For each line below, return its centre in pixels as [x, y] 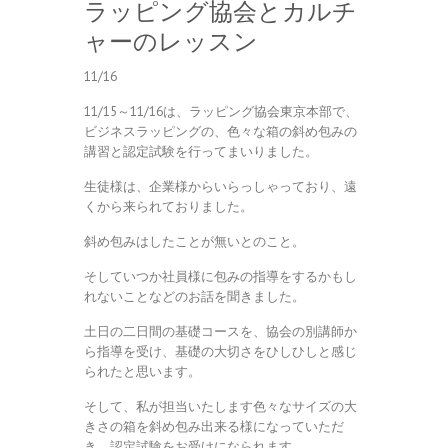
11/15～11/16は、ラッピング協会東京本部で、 [221, 112]
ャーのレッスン [171, 42]
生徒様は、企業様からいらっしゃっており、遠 [220, 187]
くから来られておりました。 [168, 207]
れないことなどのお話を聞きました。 [194, 297]
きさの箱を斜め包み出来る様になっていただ [214, 427]
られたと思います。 [142, 372]
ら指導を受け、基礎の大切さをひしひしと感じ [220, 352]
